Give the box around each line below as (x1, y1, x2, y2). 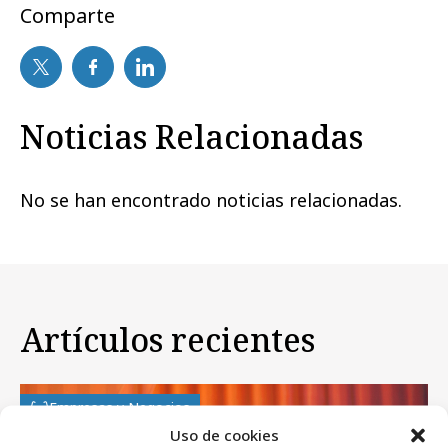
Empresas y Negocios (49, 397, 190, 417)
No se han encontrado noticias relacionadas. (20, 188, 402, 212)
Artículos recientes (20, 317, 315, 361)
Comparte (20, 2, 115, 29)
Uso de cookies (169, 424, 279, 444)
